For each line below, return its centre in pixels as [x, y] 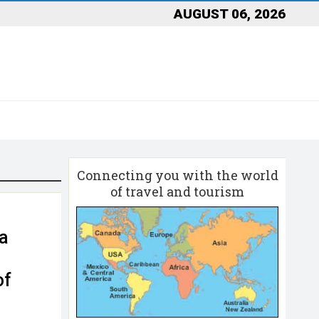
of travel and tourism [177, 191]
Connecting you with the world [177, 175]
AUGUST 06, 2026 [230, 14]
